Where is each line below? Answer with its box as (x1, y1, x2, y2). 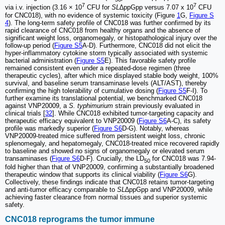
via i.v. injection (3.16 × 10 (5, 4, 82, 12)
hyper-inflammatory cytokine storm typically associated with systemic (5, 49, 208, 57)
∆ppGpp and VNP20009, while (125, 186, 212, 194)
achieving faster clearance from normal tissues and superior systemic (5, 193, 207, 201)
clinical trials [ (5, 109, 45, 117)
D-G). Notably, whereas (122, 124, 189, 132)
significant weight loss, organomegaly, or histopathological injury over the (5, 34, 217, 42)
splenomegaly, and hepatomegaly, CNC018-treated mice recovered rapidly (5, 139, 219, 147)
